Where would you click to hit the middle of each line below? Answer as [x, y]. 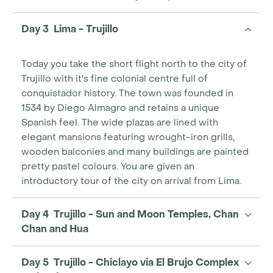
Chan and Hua [55, 229]
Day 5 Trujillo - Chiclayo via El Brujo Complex [130, 262]
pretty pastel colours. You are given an [108, 166]
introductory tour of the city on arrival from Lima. [131, 181]
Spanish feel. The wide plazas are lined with [120, 122]
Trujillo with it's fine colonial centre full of [115, 79]
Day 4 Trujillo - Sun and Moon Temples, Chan [130, 214]
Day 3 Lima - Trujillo [70, 29]
